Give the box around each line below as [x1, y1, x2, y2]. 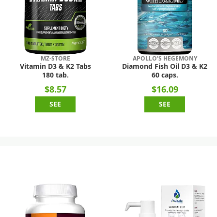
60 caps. [151, 72, 178, 79]
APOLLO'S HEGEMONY [132, 55, 197, 62]
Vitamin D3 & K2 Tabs [19, 63, 91, 70]
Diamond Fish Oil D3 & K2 [122, 63, 208, 70]
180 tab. [42, 72, 69, 79]
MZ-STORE [40, 55, 70, 62]
